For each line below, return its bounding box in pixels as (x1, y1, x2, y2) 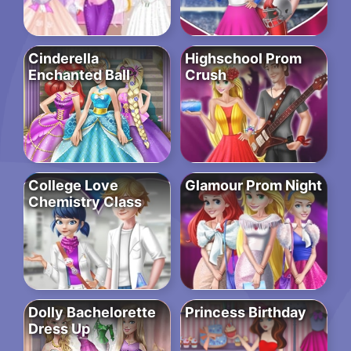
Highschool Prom (185, 50, 302, 67)
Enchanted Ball (28, 67, 130, 84)
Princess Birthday (185, 304, 306, 321)
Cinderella (28, 50, 99, 67)
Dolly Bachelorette (28, 304, 156, 321)
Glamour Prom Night (185, 177, 322, 194)
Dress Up (28, 320, 90, 338)
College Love (28, 177, 118, 194)
